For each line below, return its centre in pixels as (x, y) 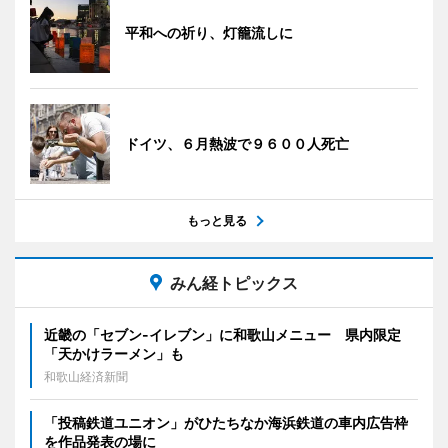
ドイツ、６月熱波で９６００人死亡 (237, 144)
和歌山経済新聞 (86, 377)
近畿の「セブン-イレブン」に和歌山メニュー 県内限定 (222, 335)
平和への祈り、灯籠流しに (209, 33)
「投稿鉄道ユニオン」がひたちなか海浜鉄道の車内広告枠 (226, 423)
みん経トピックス (234, 283)
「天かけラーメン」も (114, 354)
